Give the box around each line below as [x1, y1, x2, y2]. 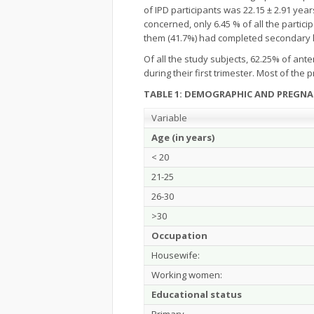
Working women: [151, 268, 222, 281]
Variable [151, 111, 187, 124]
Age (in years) [151, 131, 214, 144]
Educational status [151, 288, 242, 301]
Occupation [151, 229, 207, 242]
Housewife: [151, 249, 200, 261]
